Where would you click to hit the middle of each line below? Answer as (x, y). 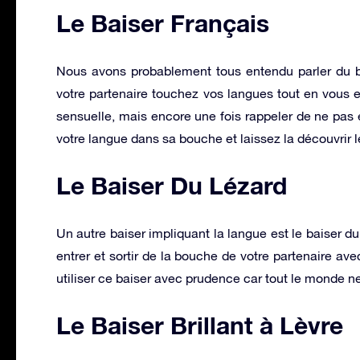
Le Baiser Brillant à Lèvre (200, 325)
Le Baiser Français (163, 23)
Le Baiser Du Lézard (172, 185)
